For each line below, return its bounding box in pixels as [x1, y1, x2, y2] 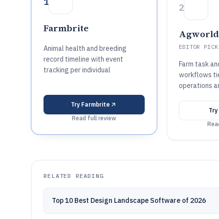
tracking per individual [44, 66, 110, 74]
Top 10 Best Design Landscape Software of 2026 [52, 196, 206, 205]
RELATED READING [44, 172, 104, 179]
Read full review [71, 114, 116, 122]
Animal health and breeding [44, 44, 127, 53]
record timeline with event [44, 55, 123, 64]
